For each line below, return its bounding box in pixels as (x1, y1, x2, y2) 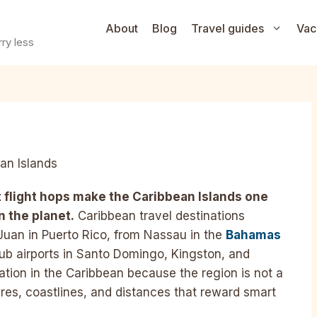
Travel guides (191, 21, 264, 35)
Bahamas (226, 228, 281, 243)
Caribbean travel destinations (74, 209, 245, 224)
